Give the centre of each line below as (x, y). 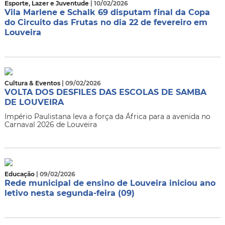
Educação (20, 174)
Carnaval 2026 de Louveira (50, 125)
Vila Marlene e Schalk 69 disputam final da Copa (107, 12)
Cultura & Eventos (33, 83)
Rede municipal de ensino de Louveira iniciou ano (110, 183)
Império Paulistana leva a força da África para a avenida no (107, 117)
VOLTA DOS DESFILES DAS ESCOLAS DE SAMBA (105, 92)
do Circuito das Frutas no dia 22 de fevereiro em (106, 22)
